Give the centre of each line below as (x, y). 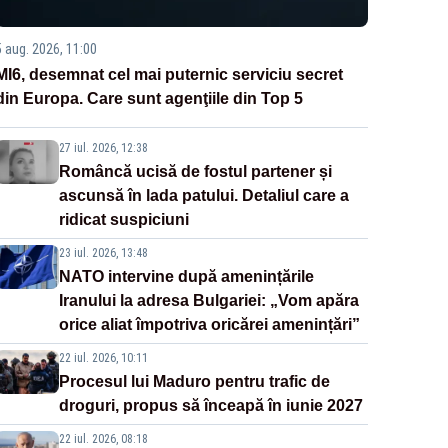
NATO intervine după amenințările (186, 277)
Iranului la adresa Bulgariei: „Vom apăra (208, 301)
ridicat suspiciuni (123, 220)
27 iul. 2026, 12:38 (103, 148)
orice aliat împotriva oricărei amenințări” (209, 325)
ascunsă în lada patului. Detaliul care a (203, 196)
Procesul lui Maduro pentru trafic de (194, 382)
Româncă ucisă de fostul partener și (195, 172)
